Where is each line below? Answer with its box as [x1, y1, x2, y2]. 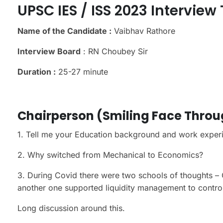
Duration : [17, 66, 56, 77]
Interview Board [17, 46, 81, 56]
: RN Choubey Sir [81, 46, 148, 56]
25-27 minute [56, 66, 108, 77]
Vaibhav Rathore [111, 25, 175, 36]
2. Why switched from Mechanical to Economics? [17, 149, 203, 160]
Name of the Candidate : [17, 25, 111, 36]
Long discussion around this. [17, 203, 125, 213]
